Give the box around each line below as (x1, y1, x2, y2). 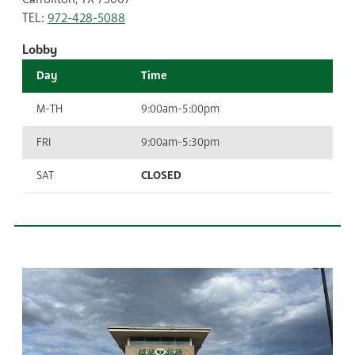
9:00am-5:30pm (141, 135, 219, 151)
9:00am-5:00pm (141, 101, 219, 117)
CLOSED (141, 168, 181, 184)
